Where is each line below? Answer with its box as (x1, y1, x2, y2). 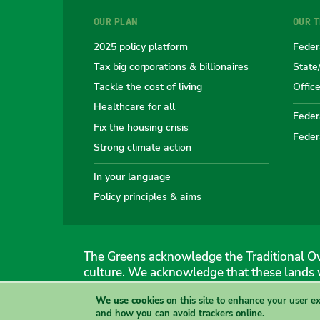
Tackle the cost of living (93, 79, 202, 94)
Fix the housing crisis (93, 119, 189, 134)
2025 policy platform (93, 39, 188, 54)
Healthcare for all (93, 99, 175, 114)
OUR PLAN (93, 16, 139, 28)
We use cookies (96, 294, 164, 307)
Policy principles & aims (93, 189, 201, 204)
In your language (93, 169, 171, 184)
